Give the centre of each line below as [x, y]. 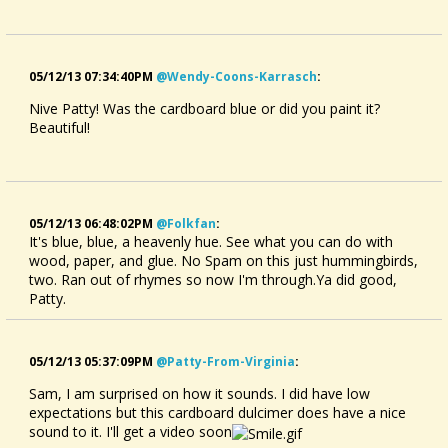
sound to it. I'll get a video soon [130, 431]
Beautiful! [59, 127]
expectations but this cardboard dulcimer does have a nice [217, 412]
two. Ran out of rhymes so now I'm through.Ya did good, [213, 279]
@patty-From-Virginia [225, 361]
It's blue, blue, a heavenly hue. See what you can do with [211, 241]
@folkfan [186, 223]
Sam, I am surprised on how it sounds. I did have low [199, 393]
